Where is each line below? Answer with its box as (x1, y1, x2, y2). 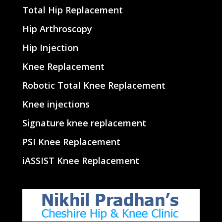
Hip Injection (22, 41, 78, 54)
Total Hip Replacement (22, 3, 123, 16)
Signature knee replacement (22, 116, 146, 129)
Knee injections (22, 98, 90, 110)
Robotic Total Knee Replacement (22, 79, 166, 91)
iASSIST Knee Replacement (22, 154, 139, 166)
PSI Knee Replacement (22, 135, 120, 148)
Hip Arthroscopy (22, 22, 92, 35)
